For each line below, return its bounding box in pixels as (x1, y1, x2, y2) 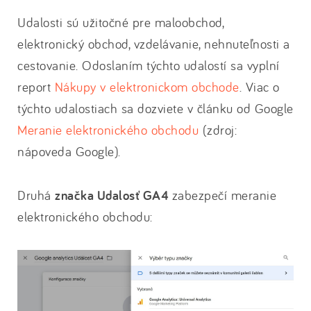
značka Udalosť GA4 (55, 187, 172, 205)
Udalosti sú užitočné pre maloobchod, (17, 14, 224, 31)
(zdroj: (199, 121, 237, 139)
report (17, 78, 55, 96)
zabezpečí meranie (171, 187, 276, 204)
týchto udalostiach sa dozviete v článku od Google (17, 100, 294, 117)
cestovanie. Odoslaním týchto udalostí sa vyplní (17, 57, 280, 74)
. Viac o (239, 78, 280, 96)
